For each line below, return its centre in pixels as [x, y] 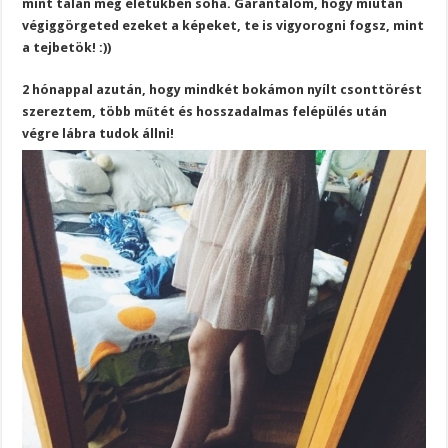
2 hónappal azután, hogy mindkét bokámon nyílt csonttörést [222, 89]
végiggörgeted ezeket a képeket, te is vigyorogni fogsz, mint [223, 25]
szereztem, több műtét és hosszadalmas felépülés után [205, 111]
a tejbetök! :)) [67, 47]
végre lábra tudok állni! [98, 133]
